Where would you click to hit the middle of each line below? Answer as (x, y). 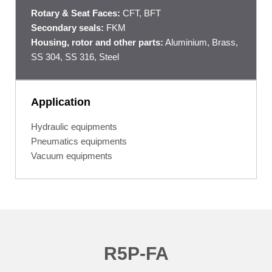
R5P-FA (136, 254)
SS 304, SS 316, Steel (75, 57)
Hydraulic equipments (74, 127)
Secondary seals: (67, 28)
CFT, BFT (141, 13)
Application (61, 102)
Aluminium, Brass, (201, 42)
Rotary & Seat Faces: (76, 13)
